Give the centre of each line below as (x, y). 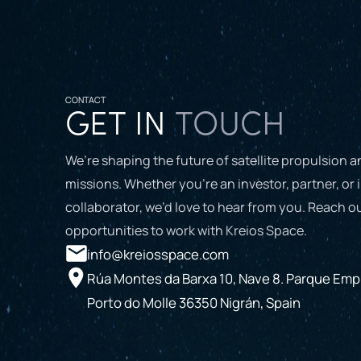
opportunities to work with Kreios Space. (186, 231)
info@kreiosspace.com (158, 255)
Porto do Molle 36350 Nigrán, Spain (193, 303)
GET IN (120, 127)
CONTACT (85, 100)
